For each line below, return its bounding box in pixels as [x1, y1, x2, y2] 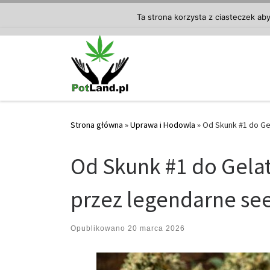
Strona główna [71, 119, 123, 131]
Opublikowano [71, 224, 128, 233]
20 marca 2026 [128, 224, 185, 233]
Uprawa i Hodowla [130, 119, 195, 131]
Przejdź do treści [16, 11, 78, 23]
